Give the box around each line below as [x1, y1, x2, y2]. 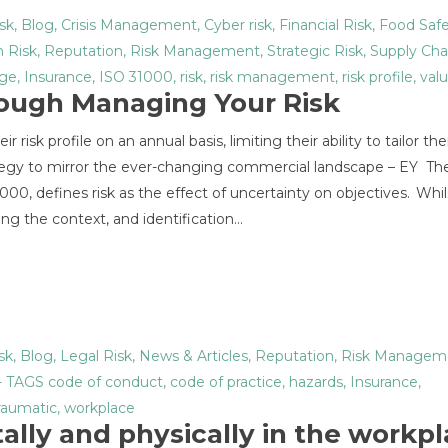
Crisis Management [61, 16, 197, 34]
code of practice [170, 373, 282, 391]
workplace [64, 399, 135, 417]
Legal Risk [60, 347, 132, 365]
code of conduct [48, 373, 163, 391]
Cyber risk [204, 16, 272, 34]
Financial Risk [279, 16, 372, 34]
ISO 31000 [99, 68, 173, 86]
